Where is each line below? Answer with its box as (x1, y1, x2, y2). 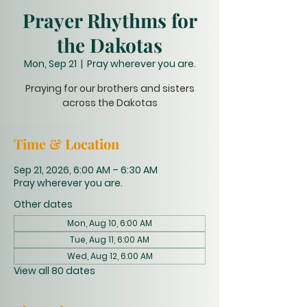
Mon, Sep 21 (23, 57, 77, 71)
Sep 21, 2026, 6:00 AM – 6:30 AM (14, 163, 158, 177)
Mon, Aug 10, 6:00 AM (67, 217, 152, 229)
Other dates (14, 197, 73, 211)
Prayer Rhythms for (22, 8, 197, 33)
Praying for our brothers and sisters (25, 82, 195, 95)
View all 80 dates (14, 264, 95, 278)
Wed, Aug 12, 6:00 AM (66, 250, 153, 262)
